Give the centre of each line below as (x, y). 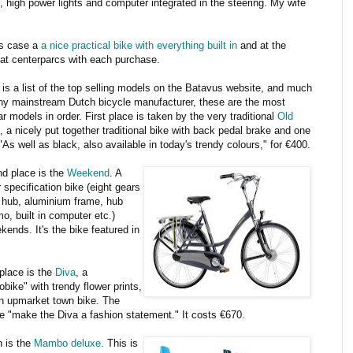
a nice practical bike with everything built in (139, 45)
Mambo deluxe (67, 343)
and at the (262, 45)
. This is (119, 343)
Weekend (88, 173)
